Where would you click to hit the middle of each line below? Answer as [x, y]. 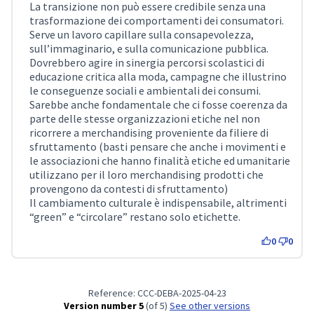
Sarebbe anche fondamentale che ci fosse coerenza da [158, 104]
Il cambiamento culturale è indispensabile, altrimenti [158, 203]
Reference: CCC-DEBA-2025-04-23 [157, 293]
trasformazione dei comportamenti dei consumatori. [157, 20]
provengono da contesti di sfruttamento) [129, 189]
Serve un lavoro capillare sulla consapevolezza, [142, 34]
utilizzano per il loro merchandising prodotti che [146, 175]
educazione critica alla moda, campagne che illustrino [158, 76]
